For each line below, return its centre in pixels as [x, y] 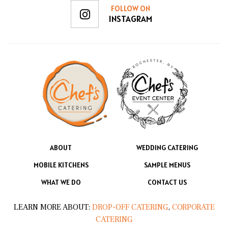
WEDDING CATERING [167, 147]
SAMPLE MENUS [167, 165]
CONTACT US [167, 182]
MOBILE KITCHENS [61, 165]
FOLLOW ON [131, 8]
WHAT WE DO [61, 182]
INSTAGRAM [131, 19]
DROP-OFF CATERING [129, 207]
